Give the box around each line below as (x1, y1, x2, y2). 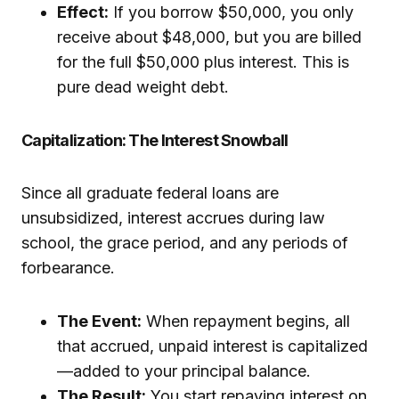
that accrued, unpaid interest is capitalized (57, 337, 368, 356)
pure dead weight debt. (57, 77, 229, 97)
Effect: (57, 3, 109, 22)
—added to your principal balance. (57, 362, 311, 381)
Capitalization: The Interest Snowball (21, 131, 289, 151)
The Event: (57, 312, 142, 331)
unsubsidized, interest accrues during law (21, 208, 325, 228)
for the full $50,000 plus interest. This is (57, 53, 349, 72)
